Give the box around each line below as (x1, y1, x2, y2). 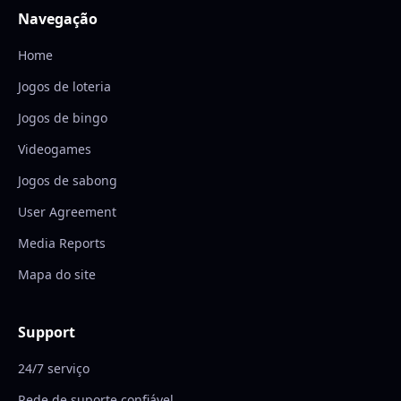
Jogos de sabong (18, 172, 117, 189)
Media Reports (18, 235, 106, 252)
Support (18, 322, 75, 342)
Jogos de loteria (18, 78, 111, 95)
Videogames (18, 141, 91, 158)
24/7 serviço (18, 360, 90, 377)
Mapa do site (18, 266, 96, 283)
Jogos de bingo (18, 109, 107, 126)
